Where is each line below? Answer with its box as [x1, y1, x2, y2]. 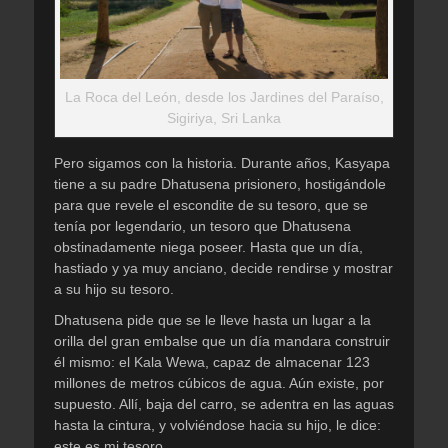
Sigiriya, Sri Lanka [167, 109, 281, 126]
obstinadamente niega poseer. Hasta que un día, [54, 238, 363, 255]
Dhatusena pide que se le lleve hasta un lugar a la [54, 311, 371, 328]
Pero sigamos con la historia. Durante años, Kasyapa [54, 154, 390, 171]
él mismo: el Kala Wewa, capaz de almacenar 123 [54, 353, 370, 370]
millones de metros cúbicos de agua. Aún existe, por [54, 374, 384, 391]
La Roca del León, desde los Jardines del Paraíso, [64, 88, 384, 105]
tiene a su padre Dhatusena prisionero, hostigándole [54, 175, 386, 192]
